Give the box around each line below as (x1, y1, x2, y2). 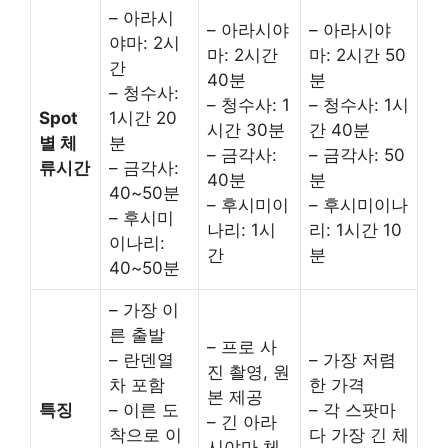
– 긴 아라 (207, 411, 277, 432)
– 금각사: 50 (309, 144, 405, 165)
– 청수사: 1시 (309, 94, 409, 115)
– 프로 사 (207, 336, 277, 357)
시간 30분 (207, 119, 285, 140)
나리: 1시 (207, 219, 276, 240)
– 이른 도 (109, 399, 179, 420)
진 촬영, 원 (207, 361, 290, 382)
